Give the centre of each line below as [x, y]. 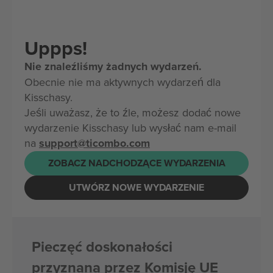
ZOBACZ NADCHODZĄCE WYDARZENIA [136, 163]
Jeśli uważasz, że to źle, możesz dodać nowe [133, 112]
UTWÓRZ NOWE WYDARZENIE [136, 188]
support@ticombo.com [94, 143]
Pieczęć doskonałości [102, 246]
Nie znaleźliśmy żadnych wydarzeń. [113, 66]
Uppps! [56, 48]
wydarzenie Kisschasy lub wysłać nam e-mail [130, 127]
